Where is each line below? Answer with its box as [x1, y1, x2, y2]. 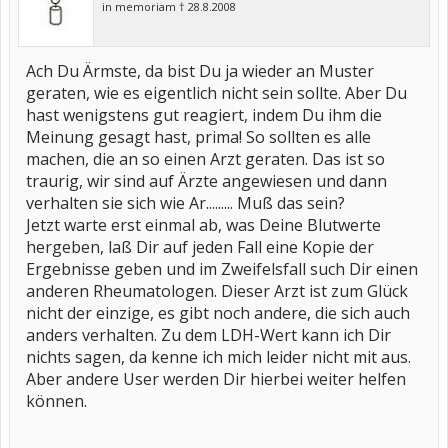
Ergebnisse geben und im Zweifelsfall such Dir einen [26, 258, 418, 280]
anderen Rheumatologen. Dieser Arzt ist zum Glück [26, 280, 408, 302]
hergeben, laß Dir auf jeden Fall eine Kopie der [26, 236, 374, 258]
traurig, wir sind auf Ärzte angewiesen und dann [26, 170, 387, 192]
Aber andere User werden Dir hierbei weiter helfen [26, 368, 406, 390]
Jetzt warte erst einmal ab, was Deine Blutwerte [26, 214, 381, 236]
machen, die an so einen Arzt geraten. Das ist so [26, 148, 385, 170]
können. [26, 390, 87, 412]
